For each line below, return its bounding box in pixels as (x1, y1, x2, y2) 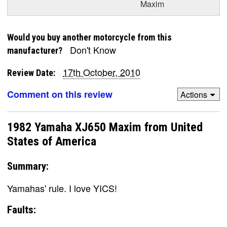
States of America (7, 134, 96, 149)
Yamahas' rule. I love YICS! (7, 181, 117, 195)
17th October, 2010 (63, 65, 140, 79)
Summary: (7, 160, 49, 172)
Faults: (7, 203, 36, 216)
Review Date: (7, 67, 55, 78)
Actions (180, 88, 207, 100)
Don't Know (67, 43, 116, 56)
